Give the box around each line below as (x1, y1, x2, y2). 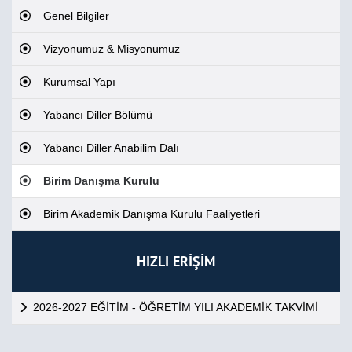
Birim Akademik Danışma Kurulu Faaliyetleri (43, 207, 260, 220)
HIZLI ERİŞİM (137, 252, 215, 270)
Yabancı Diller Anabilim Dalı (43, 141, 179, 154)
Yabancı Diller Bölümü (43, 108, 152, 121)
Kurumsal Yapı (43, 75, 115, 88)
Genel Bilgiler (43, 9, 109, 22)
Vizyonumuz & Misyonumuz (43, 42, 180, 55)
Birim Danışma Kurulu (43, 174, 159, 187)
